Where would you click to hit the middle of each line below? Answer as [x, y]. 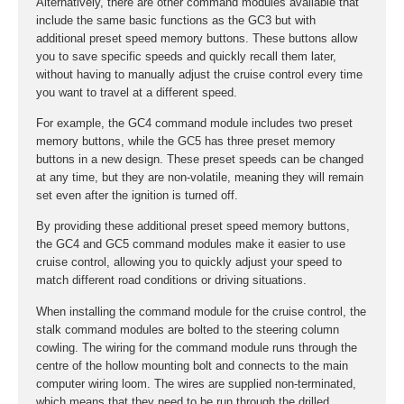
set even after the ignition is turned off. [137, 195]
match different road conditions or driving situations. [171, 280]
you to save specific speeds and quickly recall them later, [186, 56]
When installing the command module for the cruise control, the [201, 311]
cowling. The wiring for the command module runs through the [197, 347]
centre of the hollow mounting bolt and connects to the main [192, 365]
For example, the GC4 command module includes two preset [194, 123]
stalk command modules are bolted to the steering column [188, 329]
